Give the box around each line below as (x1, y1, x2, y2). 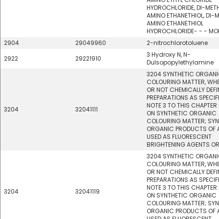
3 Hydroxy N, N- (147, 50, 191, 59)
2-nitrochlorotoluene (147, 39, 208, 47)
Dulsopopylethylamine (147, 58, 214, 66)
